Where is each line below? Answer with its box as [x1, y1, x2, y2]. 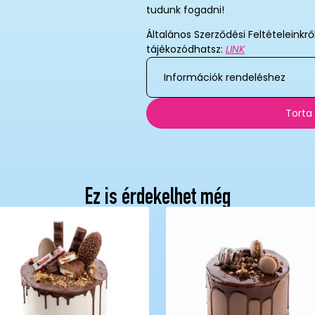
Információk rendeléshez [164, 70, 285, 84]
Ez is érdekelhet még [84, 188, 231, 210]
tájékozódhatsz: [146, 42, 226, 56]
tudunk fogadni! [146, 3, 224, 17]
